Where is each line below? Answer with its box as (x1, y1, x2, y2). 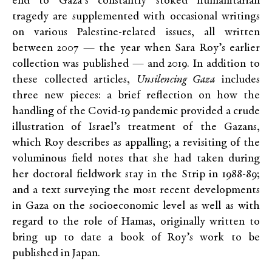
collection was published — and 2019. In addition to (12, 58, 260, 70)
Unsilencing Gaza (136, 74, 216, 86)
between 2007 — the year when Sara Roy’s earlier (12, 42, 260, 55)
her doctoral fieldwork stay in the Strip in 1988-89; (12, 169, 260, 181)
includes (215, 74, 260, 86)
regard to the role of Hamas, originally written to (12, 216, 260, 228)
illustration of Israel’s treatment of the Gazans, (12, 121, 260, 134)
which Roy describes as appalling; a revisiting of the (12, 137, 260, 149)
